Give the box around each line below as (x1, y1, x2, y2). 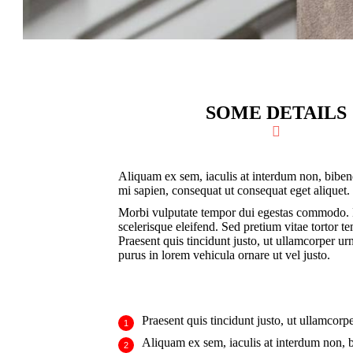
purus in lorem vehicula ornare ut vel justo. (117, 248, 330, 262)
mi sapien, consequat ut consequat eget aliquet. (117, 184, 350, 197)
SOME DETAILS (206, 102, 347, 123)
